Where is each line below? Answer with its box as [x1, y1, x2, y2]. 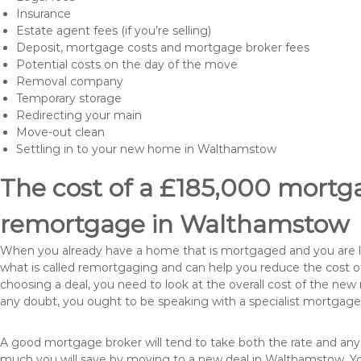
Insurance [16, 6, 71, 21]
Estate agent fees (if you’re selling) [16, 23, 211, 38]
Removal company [16, 74, 123, 89]
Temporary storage [16, 91, 122, 106]
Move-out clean [16, 125, 105, 139]
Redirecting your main [16, 108, 142, 122]
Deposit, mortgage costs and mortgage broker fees [16, 40, 309, 55]
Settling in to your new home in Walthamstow [16, 142, 276, 156]
